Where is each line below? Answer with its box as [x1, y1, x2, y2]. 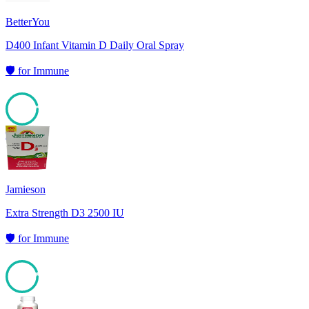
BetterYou [6, 16, 50, 28]
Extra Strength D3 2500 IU [6, 207, 124, 219]
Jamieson [6, 183, 46, 196]
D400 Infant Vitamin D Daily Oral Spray [6, 39, 184, 52]
